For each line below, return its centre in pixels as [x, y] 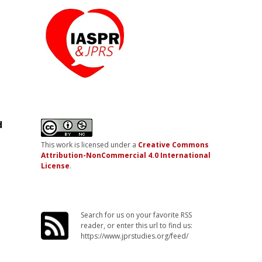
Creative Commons [173, 145]
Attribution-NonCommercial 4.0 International [125, 155]
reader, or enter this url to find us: [137, 225]
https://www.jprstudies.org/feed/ [135, 236]
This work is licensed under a [89, 145]
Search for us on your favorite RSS [137, 215]
